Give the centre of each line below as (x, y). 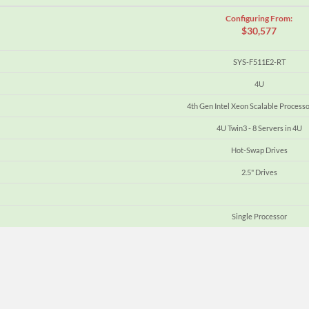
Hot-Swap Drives (259, 150)
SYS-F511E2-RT (259, 61)
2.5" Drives (259, 172)
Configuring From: (259, 18)
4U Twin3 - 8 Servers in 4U (259, 128)
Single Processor (259, 216)
